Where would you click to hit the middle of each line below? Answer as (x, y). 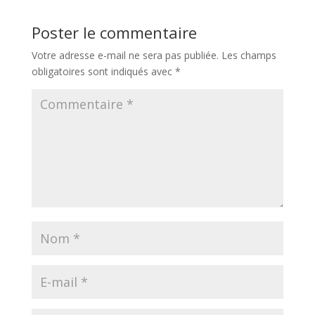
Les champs (249, 55)
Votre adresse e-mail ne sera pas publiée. (125, 55)
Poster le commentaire (114, 32)
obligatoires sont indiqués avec (103, 71)
